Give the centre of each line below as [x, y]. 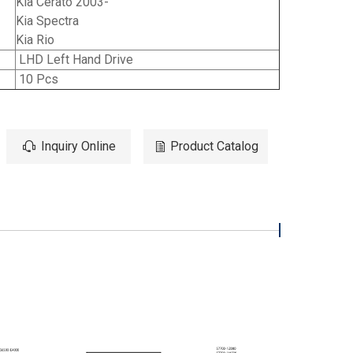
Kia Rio [35, 40]
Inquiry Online [78, 147]
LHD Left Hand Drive [74, 60]
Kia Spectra [47, 21]
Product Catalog [214, 147]
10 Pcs [37, 80]
